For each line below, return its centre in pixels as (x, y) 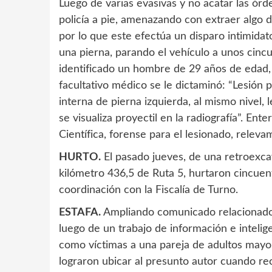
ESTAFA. (80, 213)
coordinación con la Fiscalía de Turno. (148, 190)
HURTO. (80, 158)
